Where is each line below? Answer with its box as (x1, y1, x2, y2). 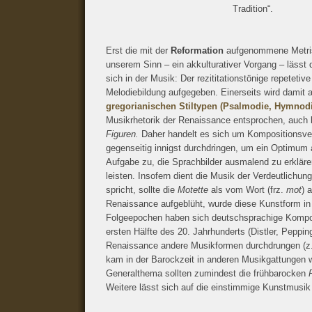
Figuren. (106, 129, 139, 139)
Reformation (171, 45, 224, 56)
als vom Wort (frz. (208, 185, 286, 195)
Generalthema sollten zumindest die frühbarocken (106, 268, 309, 279)
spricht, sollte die (106, 185, 178, 195)
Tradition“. (233, 3, 273, 14)
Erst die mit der (106, 45, 171, 56)
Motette (178, 185, 208, 195)
